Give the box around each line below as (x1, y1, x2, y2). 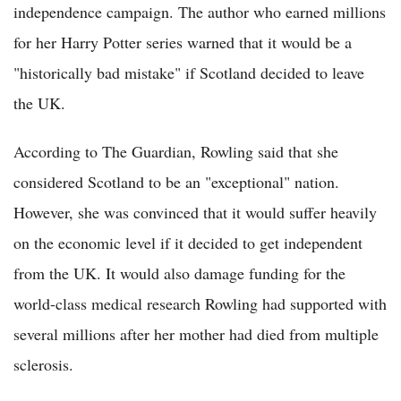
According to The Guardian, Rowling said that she (13, 140, 338, 162)
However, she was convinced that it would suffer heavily (13, 200, 377, 223)
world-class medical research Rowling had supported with (13, 292, 387, 314)
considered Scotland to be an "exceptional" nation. (13, 170, 339, 192)
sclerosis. (13, 353, 73, 375)
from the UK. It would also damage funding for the (13, 261, 346, 284)
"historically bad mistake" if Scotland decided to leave (13, 61, 364, 83)
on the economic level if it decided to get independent (13, 231, 363, 253)
